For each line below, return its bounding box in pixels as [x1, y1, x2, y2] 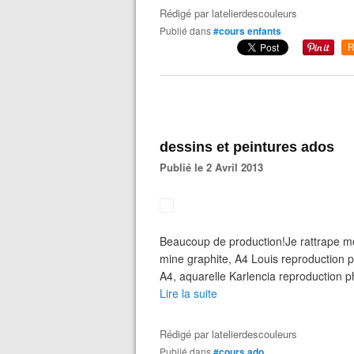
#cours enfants [213, 24, 281, 38]
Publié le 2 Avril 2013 [167, 160, 263, 175]
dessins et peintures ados [160, 139, 334, 155]
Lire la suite [160, 285, 217, 301]
